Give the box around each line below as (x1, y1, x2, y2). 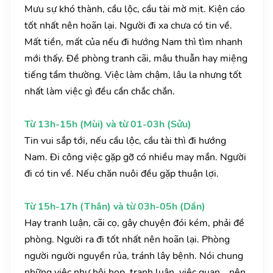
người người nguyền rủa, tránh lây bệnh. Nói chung (24, 249, 243, 263)
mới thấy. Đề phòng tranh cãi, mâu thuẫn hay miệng (24, 52, 247, 66)
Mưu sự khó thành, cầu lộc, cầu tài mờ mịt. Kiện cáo (24, 2, 245, 16)
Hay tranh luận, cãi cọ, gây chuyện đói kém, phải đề (24, 216, 244, 230)
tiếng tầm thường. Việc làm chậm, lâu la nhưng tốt (24, 68, 242, 82)
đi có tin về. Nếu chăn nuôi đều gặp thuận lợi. (24, 167, 219, 181)
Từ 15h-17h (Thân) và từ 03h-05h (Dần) (24, 200, 205, 214)
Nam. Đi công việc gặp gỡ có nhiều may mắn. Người (24, 151, 246, 165)
